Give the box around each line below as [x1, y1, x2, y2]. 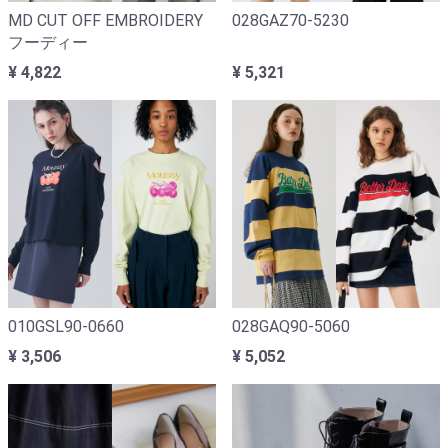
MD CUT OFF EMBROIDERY [8, 11, 203, 30]
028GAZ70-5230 [232, 11, 349, 30]
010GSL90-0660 [8, 317, 124, 336]
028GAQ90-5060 [232, 317, 350, 336]
